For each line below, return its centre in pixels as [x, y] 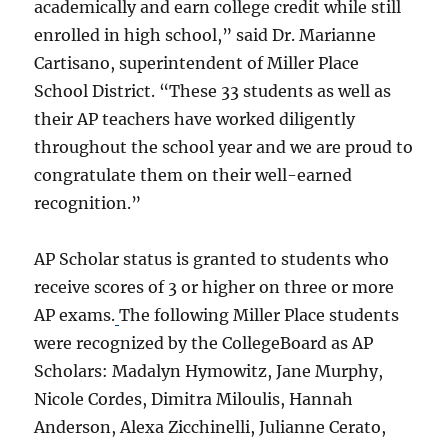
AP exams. [75, 315]
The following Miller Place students [259, 315]
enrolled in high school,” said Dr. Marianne [205, 35]
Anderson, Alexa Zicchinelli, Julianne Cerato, [210, 427]
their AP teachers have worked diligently [195, 119]
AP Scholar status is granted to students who [212, 259]
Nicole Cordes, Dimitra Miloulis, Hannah [194, 399]
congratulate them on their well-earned [193, 175]
